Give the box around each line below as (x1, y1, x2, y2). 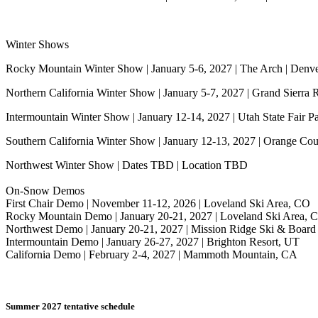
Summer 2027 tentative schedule (6, 301, 135, 312)
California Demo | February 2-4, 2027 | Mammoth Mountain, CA (6, 248, 297, 261)
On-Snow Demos (6, 185, 84, 197)
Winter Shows (6, 38, 69, 51)
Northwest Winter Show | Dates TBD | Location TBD (6, 159, 248, 172)
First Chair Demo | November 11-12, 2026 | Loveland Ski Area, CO (6, 197, 310, 210)
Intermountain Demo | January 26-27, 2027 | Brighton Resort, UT (6, 236, 300, 248)
